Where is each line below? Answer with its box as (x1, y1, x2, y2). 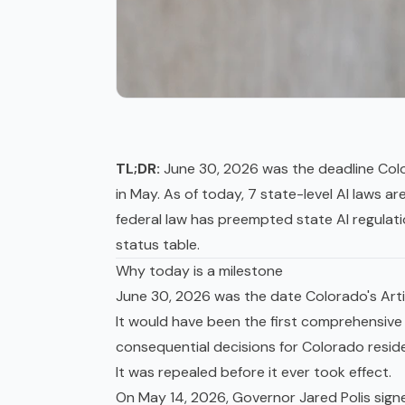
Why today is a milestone (116, 261, 283, 281)
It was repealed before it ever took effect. (116, 363, 391, 382)
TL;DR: (116, 159, 160, 179)
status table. (116, 235, 200, 255)
